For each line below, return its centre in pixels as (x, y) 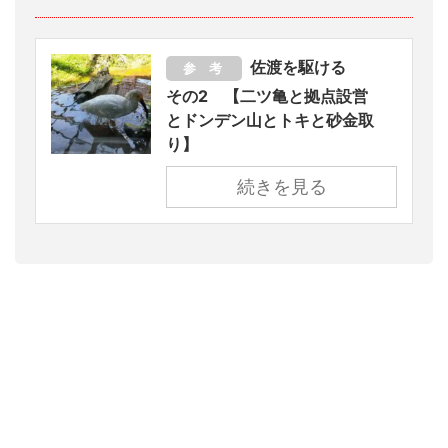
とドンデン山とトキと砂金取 (270, 119)
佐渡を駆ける (306, 66)
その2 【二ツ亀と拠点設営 (267, 95)
